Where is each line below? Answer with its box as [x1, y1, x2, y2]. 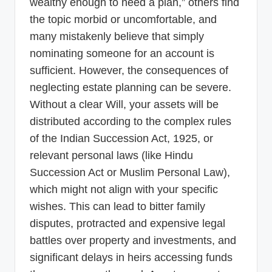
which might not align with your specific [30, 183, 218, 195]
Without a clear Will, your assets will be [30, 98, 219, 110]
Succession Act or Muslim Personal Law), [30, 166, 230, 178]
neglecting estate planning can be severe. [30, 81, 231, 93]
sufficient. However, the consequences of [30, 64, 228, 76]
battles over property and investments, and [30, 234, 236, 246]
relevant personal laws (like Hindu [30, 149, 193, 161]
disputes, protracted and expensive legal [30, 217, 225, 229]
